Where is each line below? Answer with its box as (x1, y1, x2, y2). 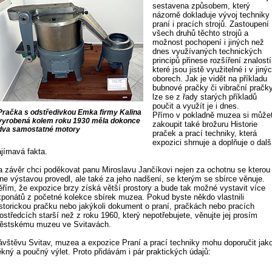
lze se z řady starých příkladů (152, 92, 257, 101)
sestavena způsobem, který (152, 1, 251, 10)
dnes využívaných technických (152, 47, 262, 56)
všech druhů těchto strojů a (152, 29, 249, 38)
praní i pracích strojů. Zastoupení (152, 19, 270, 29)
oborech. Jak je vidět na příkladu (152, 74, 268, 83)
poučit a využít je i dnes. (152, 101, 240, 110)
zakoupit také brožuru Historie (152, 120, 258, 129)
